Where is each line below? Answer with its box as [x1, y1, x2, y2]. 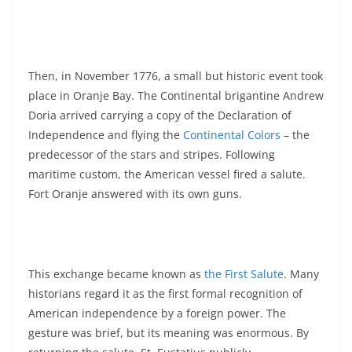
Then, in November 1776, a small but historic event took [28, 68, 323, 83]
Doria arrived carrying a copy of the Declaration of [28, 107, 291, 123]
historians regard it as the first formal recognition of [28, 285, 302, 301]
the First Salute [204, 266, 284, 281]
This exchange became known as [28, 266, 204, 281]
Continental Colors [183, 126, 280, 142]
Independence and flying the [28, 126, 183, 142]
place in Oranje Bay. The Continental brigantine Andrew [28, 87, 324, 103]
